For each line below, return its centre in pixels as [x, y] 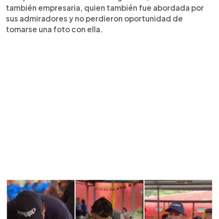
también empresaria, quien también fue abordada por [105, 7]
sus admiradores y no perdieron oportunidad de [94, 18]
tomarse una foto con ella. [55, 29]
